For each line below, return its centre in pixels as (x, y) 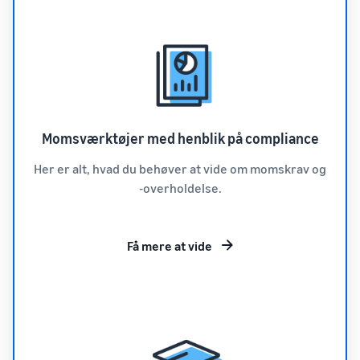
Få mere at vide (170, 246)
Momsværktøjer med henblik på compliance (180, 138)
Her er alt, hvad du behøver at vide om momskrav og (180, 169)
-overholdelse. (180, 188)
